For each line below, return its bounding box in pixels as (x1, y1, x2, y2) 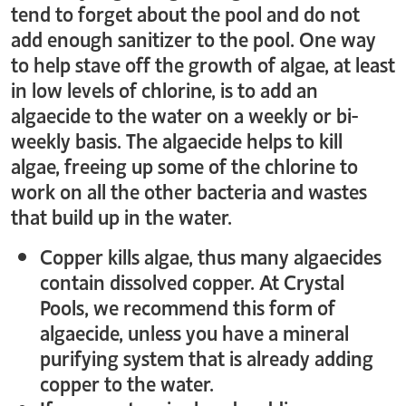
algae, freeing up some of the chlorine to (11, 150, 358, 179)
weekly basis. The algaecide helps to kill (11, 125, 343, 154)
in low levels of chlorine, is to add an (11, 74, 318, 103)
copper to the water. (40, 368, 214, 397)
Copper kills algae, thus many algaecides (40, 241, 382, 270)
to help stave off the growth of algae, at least (11, 49, 395, 78)
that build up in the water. (11, 201, 232, 230)
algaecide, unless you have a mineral (40, 317, 349, 346)
